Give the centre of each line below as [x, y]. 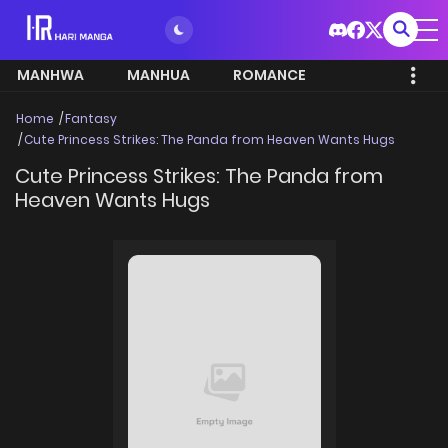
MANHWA [50, 75]
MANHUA [158, 75]
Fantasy [91, 118]
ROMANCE [269, 75]
